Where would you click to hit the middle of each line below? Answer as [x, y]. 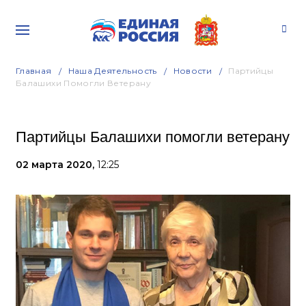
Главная [34, 71]
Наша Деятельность [112, 71]
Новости [193, 71]
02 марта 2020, [56, 165]
